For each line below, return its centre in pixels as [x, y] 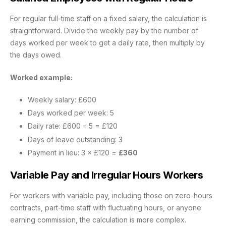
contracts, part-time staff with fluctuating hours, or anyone [106, 207]
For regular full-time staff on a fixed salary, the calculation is [108, 19]
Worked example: [41, 78]
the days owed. [36, 55]
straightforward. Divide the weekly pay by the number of [104, 31]
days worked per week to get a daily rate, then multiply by [107, 43]
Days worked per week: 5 [71, 113]
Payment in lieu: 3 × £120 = [73, 152]
